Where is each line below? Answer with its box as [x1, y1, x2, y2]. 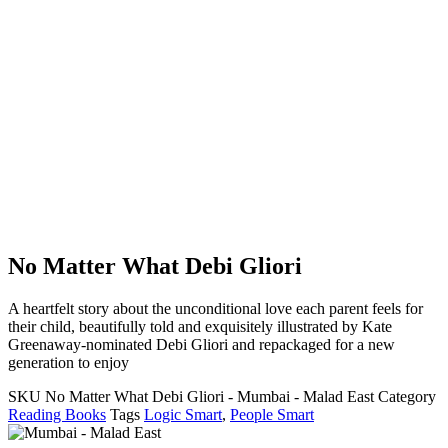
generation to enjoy [8, 354, 129, 372]
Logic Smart [144, 406, 222, 424]
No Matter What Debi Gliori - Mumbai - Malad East [45, 388, 378, 406]
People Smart [230, 406, 314, 424]
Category [378, 388, 436, 406]
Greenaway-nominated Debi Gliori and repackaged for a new [8, 336, 395, 354]
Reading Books [8, 406, 106, 424]
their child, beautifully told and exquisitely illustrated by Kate [8, 318, 392, 336]
